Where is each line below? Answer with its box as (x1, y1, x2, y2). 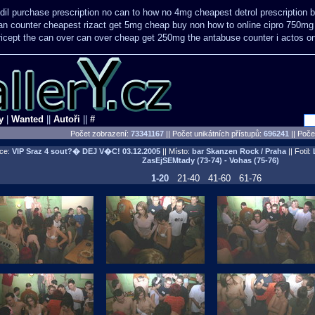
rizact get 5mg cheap (84, 20, 169, 30)
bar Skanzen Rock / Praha (191, 147, 286, 155)
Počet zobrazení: (70, 129, 131, 138)
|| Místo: (160, 147, 192, 155)
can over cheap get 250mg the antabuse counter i (77, 32, 278, 43)
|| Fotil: (285, 147, 313, 155)
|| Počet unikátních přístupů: (164, 129, 264, 138)
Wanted (11, 114, 44, 124)
